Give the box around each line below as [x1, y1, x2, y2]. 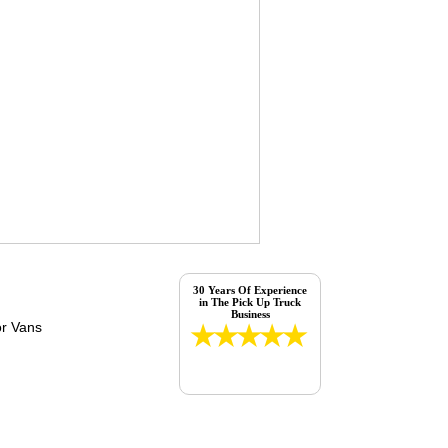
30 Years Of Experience [193, 284, 308, 297]
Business [230, 308, 270, 321]
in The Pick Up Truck [199, 296, 302, 309]
